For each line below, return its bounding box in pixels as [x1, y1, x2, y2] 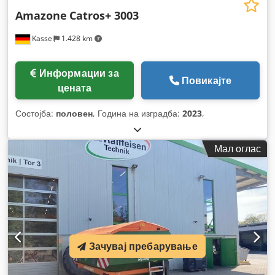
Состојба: [15, 107, 56, 120]
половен [56, 107, 93, 120]
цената [57, 81, 92, 95]
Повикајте [181, 74, 232, 88]
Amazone [15, 8, 67, 23]
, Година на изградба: [93, 107, 182, 120]
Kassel [30, 33, 54, 44]
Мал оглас [214, 142, 261, 156]
